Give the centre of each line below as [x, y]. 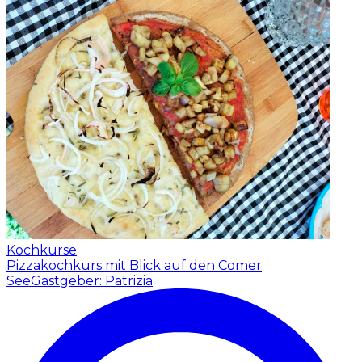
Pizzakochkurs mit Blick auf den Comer [134, 265]
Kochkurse [42, 250]
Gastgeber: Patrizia [92, 280]
